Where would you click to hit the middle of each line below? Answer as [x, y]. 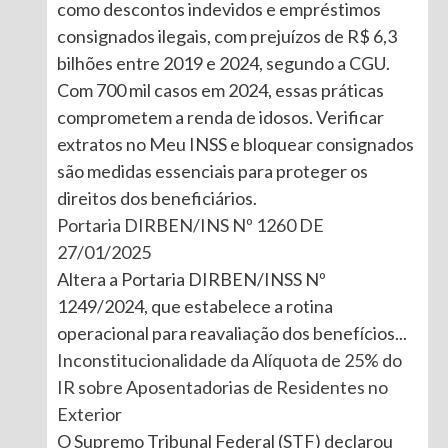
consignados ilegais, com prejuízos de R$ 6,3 [226, 35]
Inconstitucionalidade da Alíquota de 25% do [229, 359]
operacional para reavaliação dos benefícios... [231, 332]
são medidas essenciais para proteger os [212, 170]
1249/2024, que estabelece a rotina [194, 305]
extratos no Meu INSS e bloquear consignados [235, 143]
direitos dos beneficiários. [156, 197]
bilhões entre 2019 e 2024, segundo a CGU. [223, 62]
